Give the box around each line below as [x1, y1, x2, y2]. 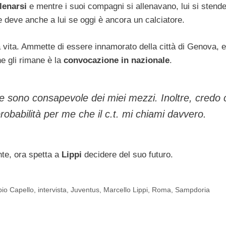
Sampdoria [175, 186, 210, 194]
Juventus [71, 186, 100, 194]
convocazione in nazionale [64, 55, 169, 65]
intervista [38, 186, 67, 194]
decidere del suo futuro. [84, 149, 173, 159]
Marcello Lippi [103, 186, 148, 194]
